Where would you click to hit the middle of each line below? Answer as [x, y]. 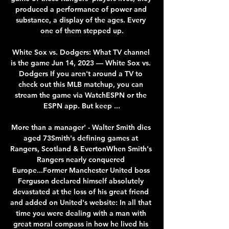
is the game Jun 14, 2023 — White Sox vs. [81, 63]
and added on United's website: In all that [81, 202]
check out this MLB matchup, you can [81, 84]
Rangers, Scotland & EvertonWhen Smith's [81, 148]
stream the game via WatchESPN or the [81, 95]
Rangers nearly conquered [81, 159]
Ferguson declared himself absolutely [81, 181]
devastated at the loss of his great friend [81, 191]
